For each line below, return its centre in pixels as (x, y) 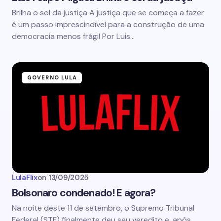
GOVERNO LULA (52, 77)
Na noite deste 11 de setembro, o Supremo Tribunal (103, 208)
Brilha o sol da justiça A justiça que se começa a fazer (108, 13)
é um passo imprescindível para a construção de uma (108, 24)
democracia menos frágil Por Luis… (73, 36)
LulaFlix (25, 178)
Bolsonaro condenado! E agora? (84, 193)
